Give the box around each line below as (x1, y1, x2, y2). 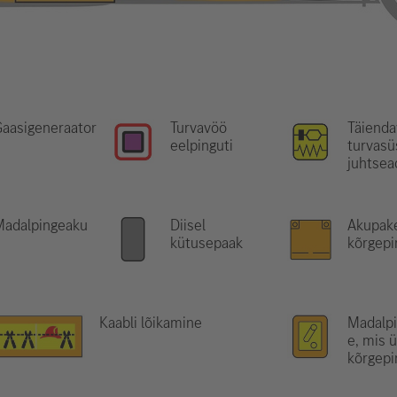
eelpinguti (170, 135, 233, 156)
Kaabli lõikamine (98, 312, 202, 333)
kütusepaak (170, 232, 243, 253)
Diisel (170, 214, 206, 236)
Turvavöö (170, 117, 227, 138)
